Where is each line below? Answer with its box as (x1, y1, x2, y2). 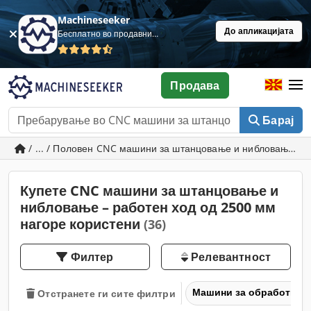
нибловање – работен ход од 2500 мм (20, 198, 276, 217)
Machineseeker (58, 13, 131, 26)
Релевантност (187, 249, 271, 264)
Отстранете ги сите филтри (37, 286, 176, 300)
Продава (170, 78, 220, 93)
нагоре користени (20, 215, 144, 233)
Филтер (70, 249, 114, 264)
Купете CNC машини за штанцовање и (20, 181, 278, 200)
